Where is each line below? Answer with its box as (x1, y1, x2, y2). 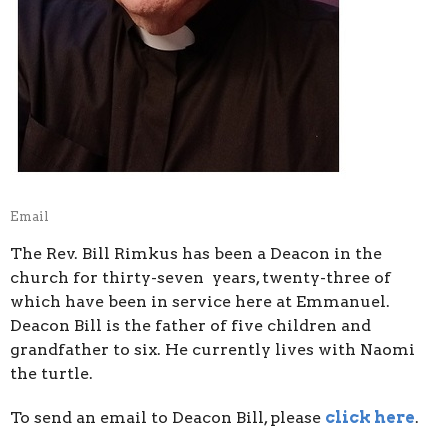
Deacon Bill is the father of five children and (10, 315, 371, 335)
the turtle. (10, 363, 93, 383)
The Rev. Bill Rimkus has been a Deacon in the (10, 243, 382, 263)
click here (325, 407, 415, 427)
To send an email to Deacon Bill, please (10, 407, 325, 427)
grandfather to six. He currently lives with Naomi (10, 339, 415, 359)
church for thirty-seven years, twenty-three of (10, 267, 391, 287)
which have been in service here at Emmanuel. (10, 291, 390, 311)
